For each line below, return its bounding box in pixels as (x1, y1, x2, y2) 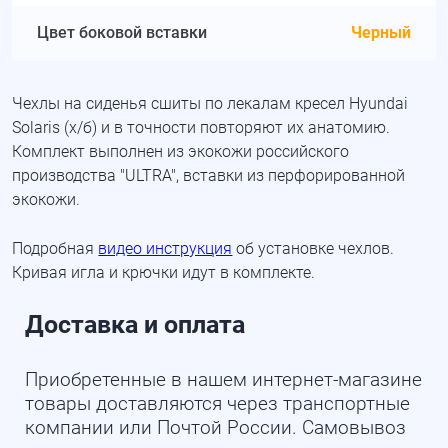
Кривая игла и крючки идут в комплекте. (12, 263, 316, 283)
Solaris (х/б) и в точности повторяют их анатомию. (12, 118, 391, 138)
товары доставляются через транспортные (24, 392, 410, 415)
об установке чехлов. (232, 239, 395, 259)
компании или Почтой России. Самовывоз (24, 416, 406, 439)
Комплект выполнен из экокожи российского (12, 142, 350, 162)
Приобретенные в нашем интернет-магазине (24, 368, 422, 391)
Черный (350, 23, 411, 43)
